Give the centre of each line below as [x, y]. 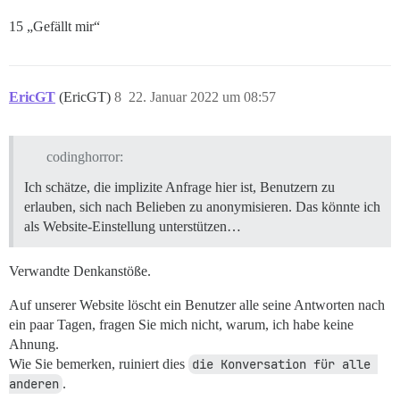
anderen [34, 384]
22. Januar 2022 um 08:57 [202, 97]
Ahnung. [34, 344]
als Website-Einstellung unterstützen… [133, 226]
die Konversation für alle [281, 364]
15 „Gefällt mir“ [54, 27]
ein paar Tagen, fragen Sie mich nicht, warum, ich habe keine [181, 325]
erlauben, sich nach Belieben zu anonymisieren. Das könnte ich [202, 207]
